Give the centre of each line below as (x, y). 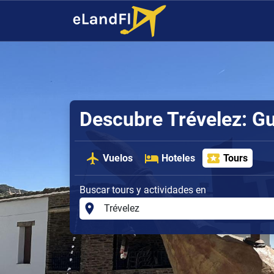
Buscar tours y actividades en (143, 190)
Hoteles (178, 158)
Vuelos (118, 158)
